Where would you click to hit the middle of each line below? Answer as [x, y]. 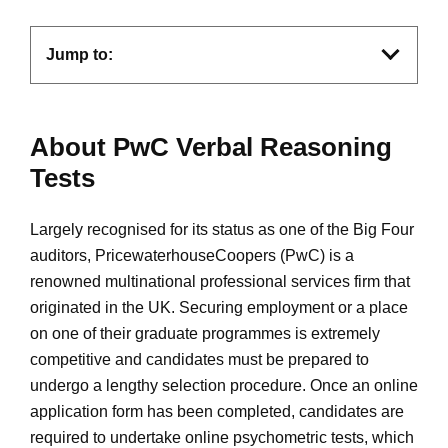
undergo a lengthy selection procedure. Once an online [224, 385]
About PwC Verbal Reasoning [211, 146]
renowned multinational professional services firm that [220, 281]
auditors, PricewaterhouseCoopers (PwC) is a [192, 255]
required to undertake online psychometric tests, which [222, 437]
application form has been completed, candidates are [217, 411]
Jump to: [79, 54]
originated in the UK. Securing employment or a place [219, 307]
